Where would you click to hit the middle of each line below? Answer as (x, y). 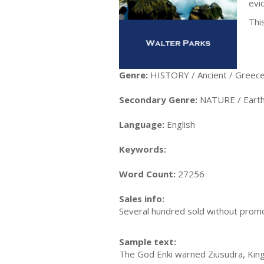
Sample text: (148, 242)
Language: (142, 124)
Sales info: (142, 198)
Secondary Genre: (158, 99)
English (180, 124)
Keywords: (143, 149)
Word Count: (147, 174)
